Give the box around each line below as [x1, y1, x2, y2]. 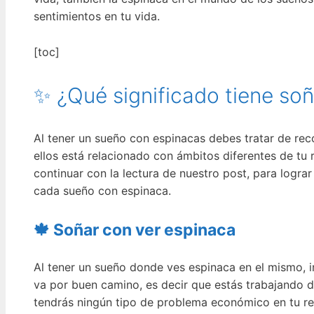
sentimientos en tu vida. [34, 9, 160, 24]
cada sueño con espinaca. [34, 183, 171, 198]
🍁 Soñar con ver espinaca [34, 220, 235, 240]
